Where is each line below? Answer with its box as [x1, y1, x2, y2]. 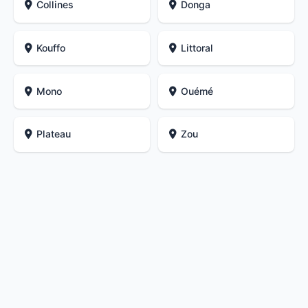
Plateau [36, 128, 71, 140]
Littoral [181, 41, 214, 54]
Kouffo [36, 41, 66, 54]
